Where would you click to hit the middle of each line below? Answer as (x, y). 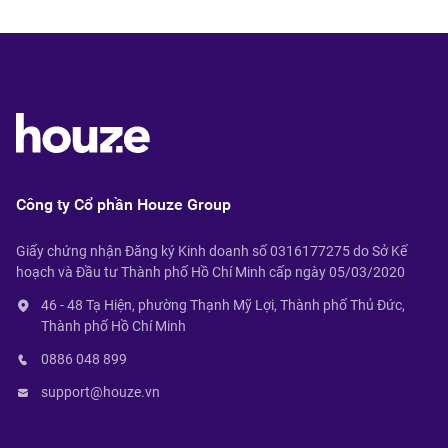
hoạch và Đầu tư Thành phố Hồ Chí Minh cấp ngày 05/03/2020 (210, 272)
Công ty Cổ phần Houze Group (123, 204)
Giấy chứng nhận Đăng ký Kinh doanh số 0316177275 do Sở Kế (211, 251)
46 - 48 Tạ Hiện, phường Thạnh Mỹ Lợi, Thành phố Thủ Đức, (223, 305)
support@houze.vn (100, 392)
